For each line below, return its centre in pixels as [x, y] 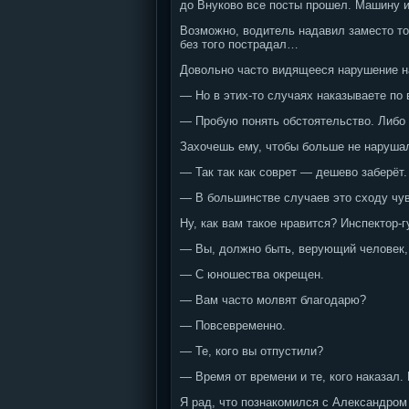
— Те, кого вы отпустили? [252, 351]
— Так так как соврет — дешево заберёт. [294, 172]
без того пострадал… [239, 44]
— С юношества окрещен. [252, 274]
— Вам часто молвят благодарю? [273, 300]
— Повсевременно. [233, 325]
